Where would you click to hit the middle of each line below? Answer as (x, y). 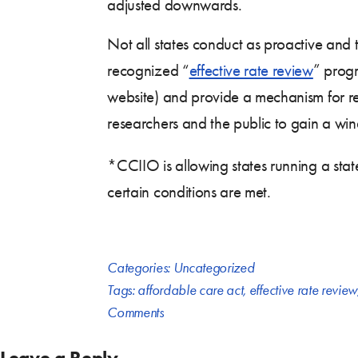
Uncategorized (214, 267)
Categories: (140, 267)
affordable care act (191, 290)
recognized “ (148, 70)
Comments (135, 312)
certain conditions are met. (189, 191)
